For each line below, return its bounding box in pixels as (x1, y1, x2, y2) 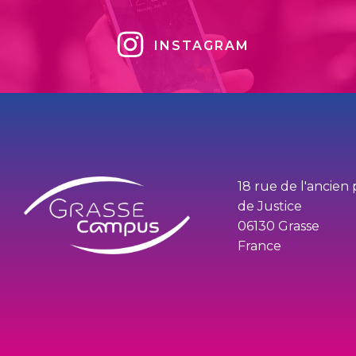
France (237, 238, 281, 253)
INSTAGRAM (154, 37, 250, 53)
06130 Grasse (237, 219, 319, 234)
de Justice (237, 199, 302, 214)
